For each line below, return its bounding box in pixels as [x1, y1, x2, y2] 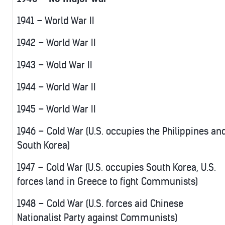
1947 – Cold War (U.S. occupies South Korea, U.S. [17, 162, 216, 174]
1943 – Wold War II [17, 59, 92, 71]
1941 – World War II [17, 15, 94, 27]
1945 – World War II [17, 103, 96, 116]
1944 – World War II [17, 81, 96, 93]
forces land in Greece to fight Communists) [17, 176, 198, 188]
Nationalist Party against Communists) [17, 212, 177, 224]
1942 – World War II [17, 37, 96, 49]
